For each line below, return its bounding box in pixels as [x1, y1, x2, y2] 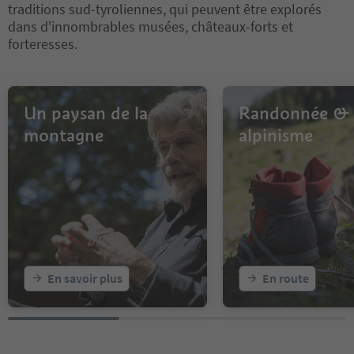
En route [262, 269, 309, 286]
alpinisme [239, 123, 313, 146]
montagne [24, 123, 104, 146]
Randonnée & [239, 101, 349, 124]
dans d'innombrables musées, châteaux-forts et [8, 17, 293, 36]
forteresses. [8, 34, 77, 53]
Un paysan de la [24, 101, 148, 124]
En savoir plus [47, 269, 122, 286]
